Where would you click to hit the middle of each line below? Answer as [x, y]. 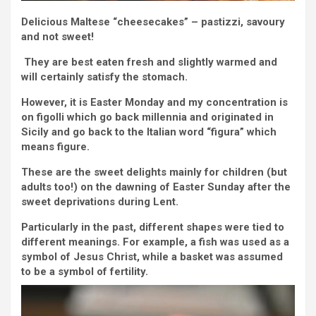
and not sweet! [57, 37]
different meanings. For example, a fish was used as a [155, 242]
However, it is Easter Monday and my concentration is [154, 103]
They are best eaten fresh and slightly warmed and [151, 62]
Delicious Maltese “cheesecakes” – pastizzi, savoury [153, 22]
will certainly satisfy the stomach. [104, 77]
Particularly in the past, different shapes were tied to [153, 227]
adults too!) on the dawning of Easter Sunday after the [156, 187]
